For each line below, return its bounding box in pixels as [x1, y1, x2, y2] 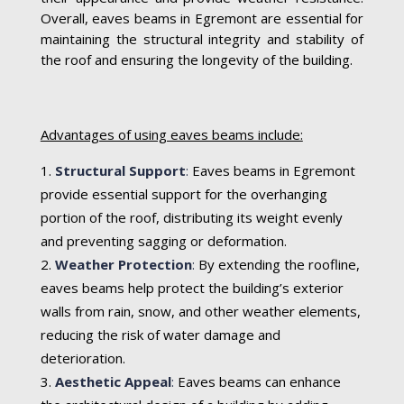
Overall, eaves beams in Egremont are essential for [40, 9, 364, 28]
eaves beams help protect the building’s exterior [40, 279, 344, 298]
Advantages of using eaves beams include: [40, 125, 303, 144]
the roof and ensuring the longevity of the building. [40, 50, 353, 69]
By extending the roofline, [194, 255, 360, 274]
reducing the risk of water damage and [40, 326, 280, 344]
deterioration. [40, 349, 125, 368]
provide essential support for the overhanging [40, 185, 327, 204]
